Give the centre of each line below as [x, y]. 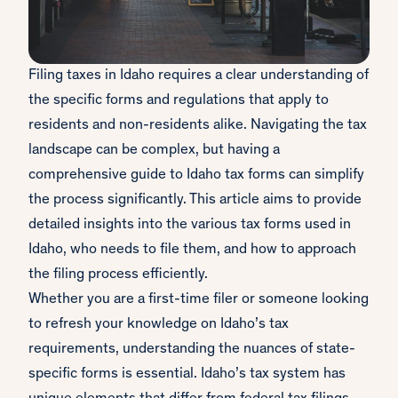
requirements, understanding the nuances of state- [192, 350]
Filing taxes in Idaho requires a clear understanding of [199, 76]
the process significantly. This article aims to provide [195, 201]
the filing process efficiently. [118, 275]
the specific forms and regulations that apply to [179, 101]
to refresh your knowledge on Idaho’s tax [159, 325]
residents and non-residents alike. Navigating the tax [198, 126]
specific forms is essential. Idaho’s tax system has [187, 375]
